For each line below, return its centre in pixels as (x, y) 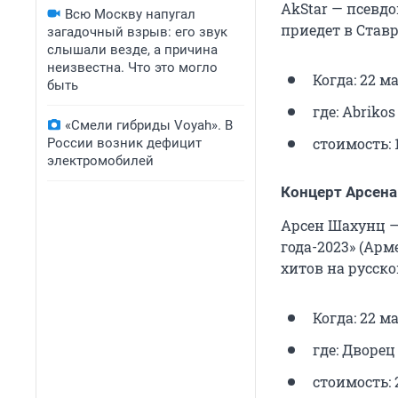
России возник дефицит (124, 143)
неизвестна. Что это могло (132, 68)
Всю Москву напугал (130, 14)
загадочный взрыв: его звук (137, 32)
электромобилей (100, 161)
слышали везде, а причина (132, 50)
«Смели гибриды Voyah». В (149, 125)
